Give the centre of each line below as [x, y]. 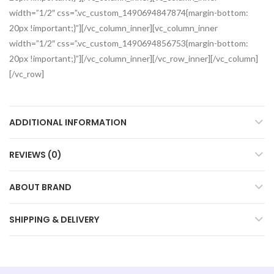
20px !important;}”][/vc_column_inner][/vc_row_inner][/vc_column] [134, 58]
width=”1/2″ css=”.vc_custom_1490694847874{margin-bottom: [129, 12]
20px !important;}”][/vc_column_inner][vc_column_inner [113, 28]
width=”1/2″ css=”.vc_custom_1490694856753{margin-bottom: [129, 43]
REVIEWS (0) [35, 154]
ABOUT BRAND [40, 187]
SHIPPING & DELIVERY [54, 219]
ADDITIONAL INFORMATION [68, 122]
